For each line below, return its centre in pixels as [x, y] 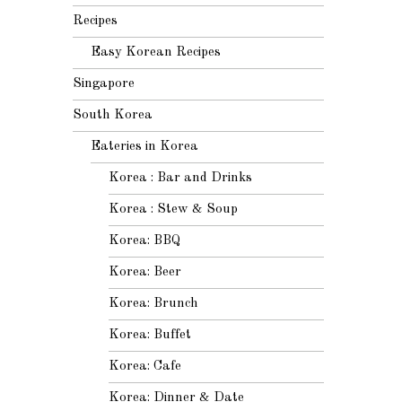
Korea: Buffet [150, 335]
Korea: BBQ [144, 240]
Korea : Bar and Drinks [180, 178]
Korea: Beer [145, 272]
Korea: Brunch [153, 303]
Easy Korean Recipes [156, 52]
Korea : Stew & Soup [173, 209]
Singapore [104, 83]
